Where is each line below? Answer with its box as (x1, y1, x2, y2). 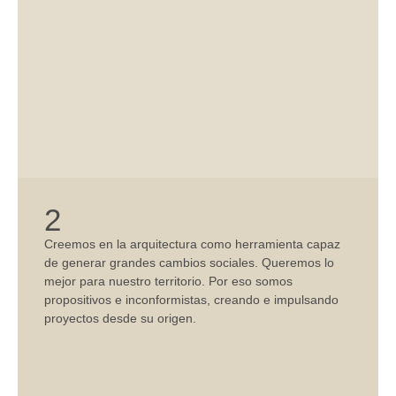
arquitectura (130, 237, 197, 251)
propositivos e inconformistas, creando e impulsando (44, 293, 339, 307)
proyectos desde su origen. (44, 311, 196, 325)
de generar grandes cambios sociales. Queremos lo (44, 255, 334, 270)
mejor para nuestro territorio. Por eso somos (44, 274, 293, 288)
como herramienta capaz (197, 237, 340, 251)
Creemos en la (44, 237, 130, 251)
